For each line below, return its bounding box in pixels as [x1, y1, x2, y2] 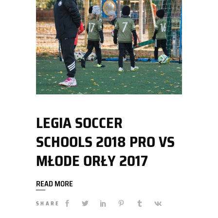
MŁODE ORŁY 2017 [36, 149, 148, 173]
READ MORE [36, 178, 73, 190]
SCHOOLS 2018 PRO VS [36, 130, 175, 154]
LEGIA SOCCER [36, 111, 123, 135]
